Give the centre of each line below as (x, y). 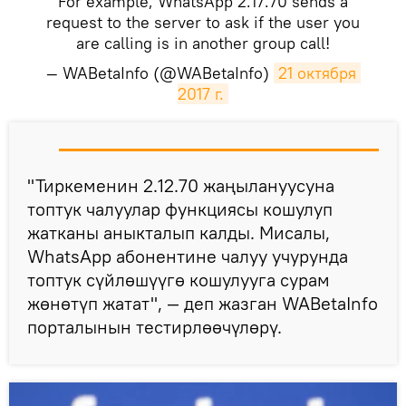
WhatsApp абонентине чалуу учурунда (188, 256)
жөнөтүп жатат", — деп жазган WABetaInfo (203, 303)
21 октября (317, 72)
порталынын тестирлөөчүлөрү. (155, 326)
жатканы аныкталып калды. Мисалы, (179, 232)
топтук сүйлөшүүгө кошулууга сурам (179, 279)
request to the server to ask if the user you (203, 22)
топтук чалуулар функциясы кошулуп (180, 208)
